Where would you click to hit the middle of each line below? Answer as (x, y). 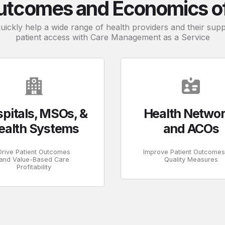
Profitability (34, 167)
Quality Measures (191, 159)
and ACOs (191, 128)
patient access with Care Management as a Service (113, 37)
